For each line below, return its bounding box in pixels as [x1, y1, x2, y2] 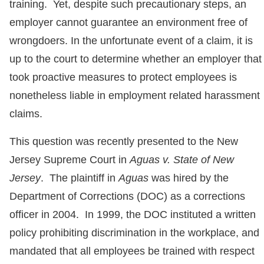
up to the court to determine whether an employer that [9, 53, 262, 65]
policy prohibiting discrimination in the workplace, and [9, 227, 259, 239]
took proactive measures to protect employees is [9, 71, 237, 83]
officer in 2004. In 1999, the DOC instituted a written [9, 209, 256, 220]
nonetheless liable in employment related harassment [9, 90, 260, 101]
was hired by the [148, 172, 229, 184]
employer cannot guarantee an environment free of [9, 16, 247, 28]
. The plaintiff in [41, 172, 118, 184]
